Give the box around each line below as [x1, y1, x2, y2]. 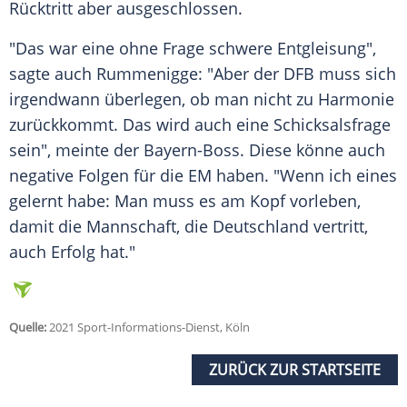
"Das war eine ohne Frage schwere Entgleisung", [9, 37, 376, 60]
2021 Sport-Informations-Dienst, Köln [46, 319, 250, 336]
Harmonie [318, 88, 394, 111]
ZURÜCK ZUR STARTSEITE [209, 360, 381, 381]
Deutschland [213, 215, 309, 238]
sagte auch [9, 63, 96, 85]
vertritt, [309, 215, 368, 238]
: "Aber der [198, 63, 283, 85]
